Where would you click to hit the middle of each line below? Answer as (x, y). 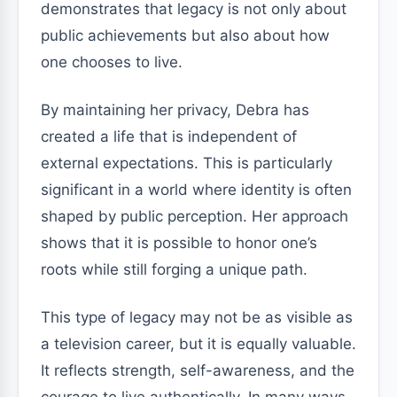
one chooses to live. (112, 62)
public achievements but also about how (185, 35)
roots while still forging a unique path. (174, 269)
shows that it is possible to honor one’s (179, 243)
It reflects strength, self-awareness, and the (198, 370)
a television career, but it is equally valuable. (198, 344)
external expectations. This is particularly (187, 163)
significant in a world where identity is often (196, 190)
